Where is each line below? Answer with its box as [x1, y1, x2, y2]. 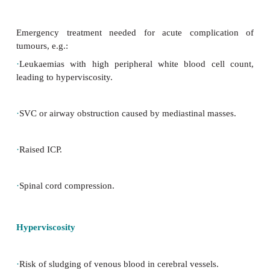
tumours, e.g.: [20, 186, 86, 198]
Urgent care [20, 118, 101, 136]
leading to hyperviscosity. [20, 225, 141, 237]
